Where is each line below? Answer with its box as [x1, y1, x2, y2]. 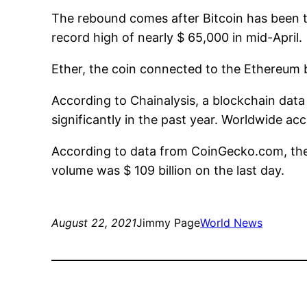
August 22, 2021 [51, 216, 137, 230]
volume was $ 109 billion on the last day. [51, 163, 285, 178]
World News [200, 216, 263, 230]
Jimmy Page [136, 216, 201, 230]
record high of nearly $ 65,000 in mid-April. [51, 30, 303, 45]
